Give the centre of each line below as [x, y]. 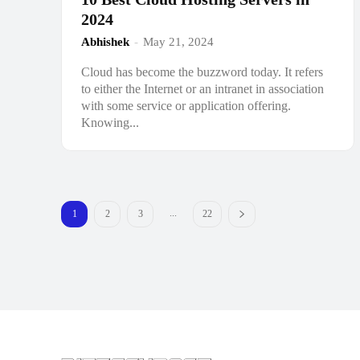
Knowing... [110, 122]
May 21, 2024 [178, 41]
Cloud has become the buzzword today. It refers [202, 72]
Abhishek [105, 41]
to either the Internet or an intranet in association [202, 88]
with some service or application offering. [186, 105]
